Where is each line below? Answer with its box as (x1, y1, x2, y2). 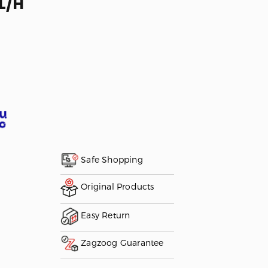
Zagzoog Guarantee (78, 237, 164, 248)
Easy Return (78, 209, 130, 220)
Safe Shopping (78, 154, 143, 165)
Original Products (78, 181, 154, 191)
